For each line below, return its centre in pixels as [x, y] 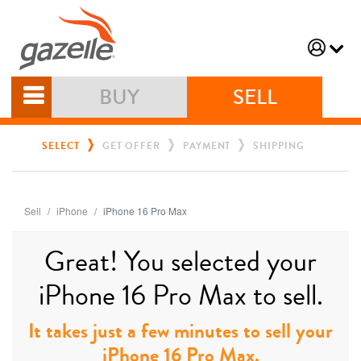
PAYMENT [207, 146]
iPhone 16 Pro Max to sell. [180, 296]
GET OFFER [131, 146]
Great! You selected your [180, 262]
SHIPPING [279, 146]
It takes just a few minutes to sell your [180, 332]
